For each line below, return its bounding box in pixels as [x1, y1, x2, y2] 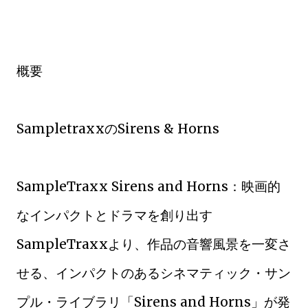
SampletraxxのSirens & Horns [16, 120, 219, 137]
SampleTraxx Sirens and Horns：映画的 [16, 178, 280, 195]
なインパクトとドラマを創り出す [16, 207, 212, 223]
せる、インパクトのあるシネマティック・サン [16, 265, 291, 281]
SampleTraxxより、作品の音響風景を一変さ [16, 236, 291, 252]
